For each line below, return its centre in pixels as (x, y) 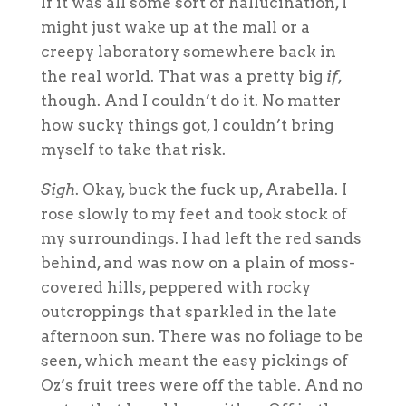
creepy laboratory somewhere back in (188, 51)
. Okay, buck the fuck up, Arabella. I (211, 189)
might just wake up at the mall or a (175, 27)
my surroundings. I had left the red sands (201, 238)
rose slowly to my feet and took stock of (193, 213)
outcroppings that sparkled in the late (188, 311)
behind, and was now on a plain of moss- (198, 262)
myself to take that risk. (133, 149)
